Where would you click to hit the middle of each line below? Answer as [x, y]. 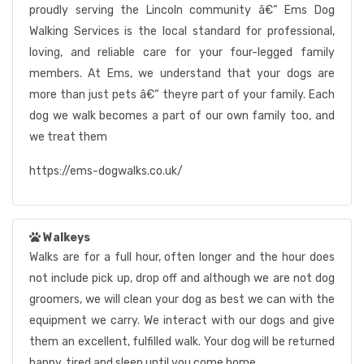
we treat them [68, 137]
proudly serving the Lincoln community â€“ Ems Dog [182, 10]
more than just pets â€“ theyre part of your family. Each [182, 95]
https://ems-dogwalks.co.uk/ [106, 171]
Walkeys [67, 238]
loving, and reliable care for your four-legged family [182, 52]
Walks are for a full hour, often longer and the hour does [182, 257]
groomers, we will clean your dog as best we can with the [182, 299]
